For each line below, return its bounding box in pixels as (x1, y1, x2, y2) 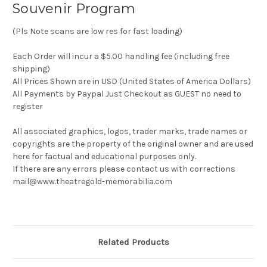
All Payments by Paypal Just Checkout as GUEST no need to (13, 89, 241, 100)
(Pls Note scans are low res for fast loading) (13, 26, 182, 37)
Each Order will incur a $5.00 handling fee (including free (13, 51, 229, 62)
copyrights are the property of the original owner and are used (13, 139, 253, 150)
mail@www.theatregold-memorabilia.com (13, 176, 172, 187)
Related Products (98, 237, 169, 248)
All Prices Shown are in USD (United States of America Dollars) (13, 76, 251, 87)
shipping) (13, 64, 50, 74)
